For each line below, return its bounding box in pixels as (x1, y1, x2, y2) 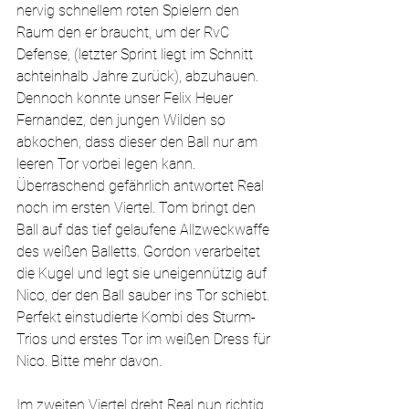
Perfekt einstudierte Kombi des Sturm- (16, 309, 256, 326)
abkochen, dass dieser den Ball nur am (16, 133, 261, 151)
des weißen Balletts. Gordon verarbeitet (16, 243, 264, 260)
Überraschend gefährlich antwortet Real (16, 177, 267, 194)
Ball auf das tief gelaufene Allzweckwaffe (16, 221, 273, 238)
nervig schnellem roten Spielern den (16, 2, 243, 19)
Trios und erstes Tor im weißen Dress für (16, 330, 274, 348)
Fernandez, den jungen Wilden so (16, 111, 229, 129)
